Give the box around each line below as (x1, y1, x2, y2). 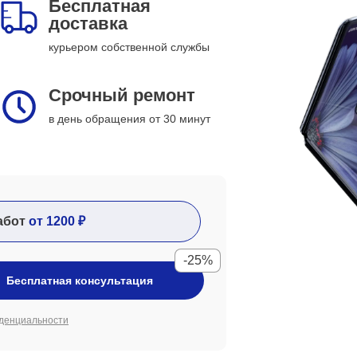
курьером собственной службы (49, 41, 210, 53)
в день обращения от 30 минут (49, 112, 210, 125)
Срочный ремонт (49, 85, 195, 105)
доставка (49, 14, 127, 33)
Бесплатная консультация (6, 274, 153, 287)
